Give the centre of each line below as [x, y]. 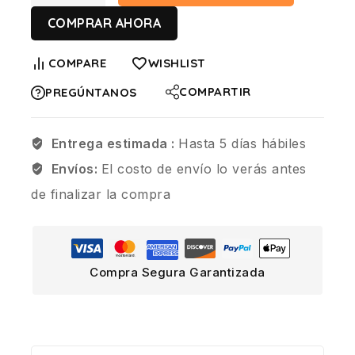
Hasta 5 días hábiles [242, 143]
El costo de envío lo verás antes [204, 168]
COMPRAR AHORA [104, 23]
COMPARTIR [215, 91]
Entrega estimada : [115, 143]
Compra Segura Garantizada [177, 272]
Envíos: [76, 168]
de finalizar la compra [101, 194]
